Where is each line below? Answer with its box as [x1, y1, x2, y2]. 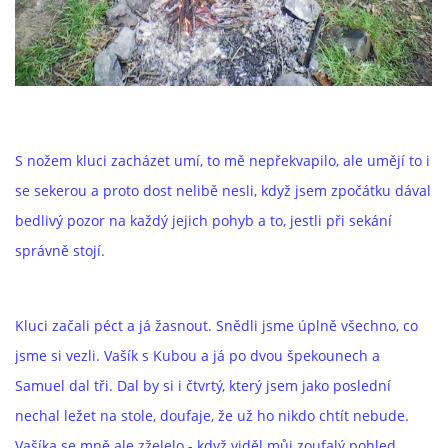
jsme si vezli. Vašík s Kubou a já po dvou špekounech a [15, 346, 380, 365]
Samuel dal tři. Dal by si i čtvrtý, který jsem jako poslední [15, 376, 391, 395]
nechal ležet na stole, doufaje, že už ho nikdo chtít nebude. [15, 406, 409, 425]
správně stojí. [15, 241, 105, 260]
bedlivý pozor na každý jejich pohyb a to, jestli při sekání [15, 211, 392, 230]
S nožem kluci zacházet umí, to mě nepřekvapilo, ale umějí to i [15, 151, 430, 170]
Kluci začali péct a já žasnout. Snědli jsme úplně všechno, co [15, 316, 418, 335]
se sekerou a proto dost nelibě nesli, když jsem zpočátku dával [15, 181, 431, 200]
